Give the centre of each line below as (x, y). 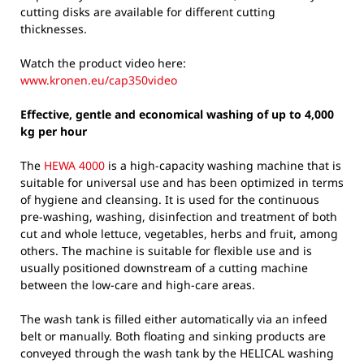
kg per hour (54, 131)
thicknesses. (54, 28)
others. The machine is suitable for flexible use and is (166, 250)
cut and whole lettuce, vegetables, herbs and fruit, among (179, 233)
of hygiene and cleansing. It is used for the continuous (170, 199)
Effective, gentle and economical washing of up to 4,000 (177, 114)
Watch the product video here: (103, 63)
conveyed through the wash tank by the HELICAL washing (177, 353)
